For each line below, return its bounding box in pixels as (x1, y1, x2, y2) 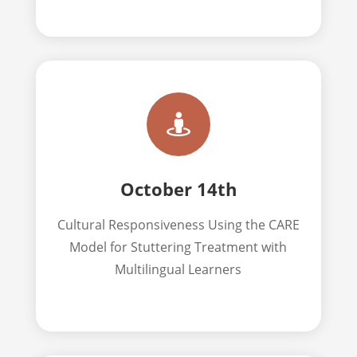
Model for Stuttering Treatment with (69, 237, 288, 256)
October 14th (120, 176, 237, 201)
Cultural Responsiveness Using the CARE (57, 215, 300, 233)
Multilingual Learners (115, 260, 242, 278)
